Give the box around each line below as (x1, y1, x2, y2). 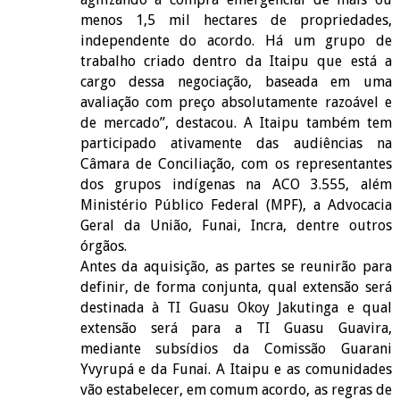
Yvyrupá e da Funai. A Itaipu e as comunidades (79, 360, 393, 378)
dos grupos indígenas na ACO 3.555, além (79, 175, 393, 193)
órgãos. (79, 237, 127, 254)
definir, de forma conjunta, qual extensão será (79, 278, 393, 296)
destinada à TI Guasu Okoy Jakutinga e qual (79, 298, 393, 316)
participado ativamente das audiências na (79, 134, 393, 152)
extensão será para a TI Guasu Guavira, (79, 319, 393, 337)
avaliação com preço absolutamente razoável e (79, 93, 393, 111)
